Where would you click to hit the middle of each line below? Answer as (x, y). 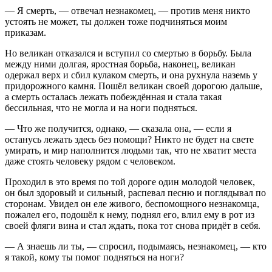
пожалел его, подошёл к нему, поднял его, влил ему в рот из (130, 214)
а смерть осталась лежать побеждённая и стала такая (113, 97)
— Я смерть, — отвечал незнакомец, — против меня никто (127, 10)
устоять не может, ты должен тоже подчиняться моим (116, 21)
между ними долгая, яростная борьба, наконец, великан (120, 64)
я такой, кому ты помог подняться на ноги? (94, 257)
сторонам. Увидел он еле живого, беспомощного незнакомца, (132, 203)
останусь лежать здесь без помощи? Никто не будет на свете (129, 139)
